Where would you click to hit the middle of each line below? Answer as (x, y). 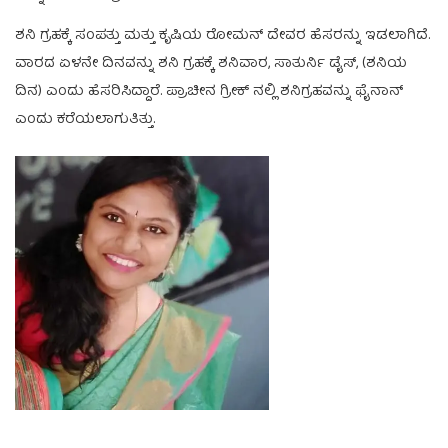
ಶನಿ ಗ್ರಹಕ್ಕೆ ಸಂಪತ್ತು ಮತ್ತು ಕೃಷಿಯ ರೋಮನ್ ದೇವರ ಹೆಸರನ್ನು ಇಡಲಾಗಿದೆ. (222, 35)
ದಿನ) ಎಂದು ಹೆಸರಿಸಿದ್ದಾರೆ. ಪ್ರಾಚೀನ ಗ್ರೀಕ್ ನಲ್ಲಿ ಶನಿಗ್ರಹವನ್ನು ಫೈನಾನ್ (209, 91)
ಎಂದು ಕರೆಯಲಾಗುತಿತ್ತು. (85, 119)
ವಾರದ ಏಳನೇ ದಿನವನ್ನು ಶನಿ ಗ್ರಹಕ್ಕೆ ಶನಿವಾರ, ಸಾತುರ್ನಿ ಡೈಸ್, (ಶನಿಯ (211, 63)
